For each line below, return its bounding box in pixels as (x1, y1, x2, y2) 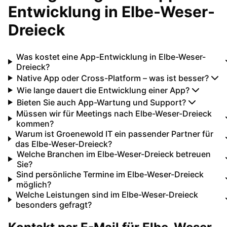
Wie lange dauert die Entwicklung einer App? (16, 85, 190, 95)
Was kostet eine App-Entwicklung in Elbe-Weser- (16, 51, 206, 62)
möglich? (16, 179, 52, 190)
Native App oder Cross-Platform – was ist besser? (16, 72, 209, 83)
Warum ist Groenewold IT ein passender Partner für (15, 128, 213, 139)
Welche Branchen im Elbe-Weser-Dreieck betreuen (16, 148, 211, 159)
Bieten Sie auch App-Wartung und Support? (16, 97, 186, 107)
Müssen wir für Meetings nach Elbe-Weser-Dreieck (16, 108, 212, 119)
